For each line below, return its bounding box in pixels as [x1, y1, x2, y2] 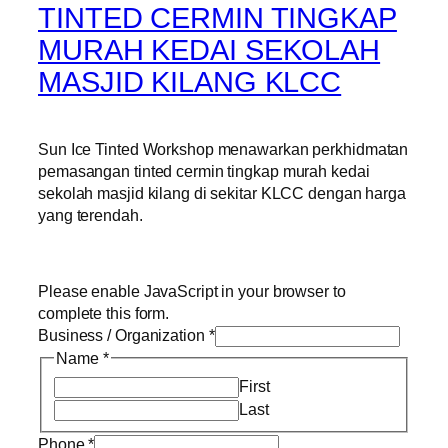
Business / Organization [38, 326, 209, 345]
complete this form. [38, 304, 170, 323]
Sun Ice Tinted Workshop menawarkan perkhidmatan [38, 139, 409, 158]
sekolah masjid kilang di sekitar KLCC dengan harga [38, 183, 406, 202]
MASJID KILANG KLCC [38, 65, 342, 98]
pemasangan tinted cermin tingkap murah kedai [38, 161, 370, 180]
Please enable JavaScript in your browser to [38, 282, 346, 301]
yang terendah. [38, 205, 143, 224]
